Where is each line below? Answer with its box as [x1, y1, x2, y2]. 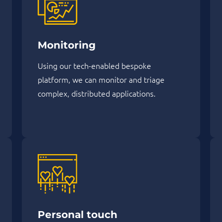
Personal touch [38, 209, 117, 221]
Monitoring [38, 39, 96, 52]
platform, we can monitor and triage [38, 74, 165, 85]
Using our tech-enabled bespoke [38, 60, 151, 71]
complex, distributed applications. [38, 88, 156, 99]
